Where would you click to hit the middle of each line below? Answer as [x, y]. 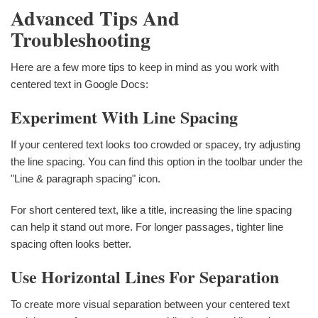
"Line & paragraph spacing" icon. [86, 179]
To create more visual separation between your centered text [150, 304]
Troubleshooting [81, 39]
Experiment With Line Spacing [124, 117]
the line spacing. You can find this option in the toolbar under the [157, 162]
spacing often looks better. [71, 244]
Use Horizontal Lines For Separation [145, 277]
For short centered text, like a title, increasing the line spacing [151, 210]
